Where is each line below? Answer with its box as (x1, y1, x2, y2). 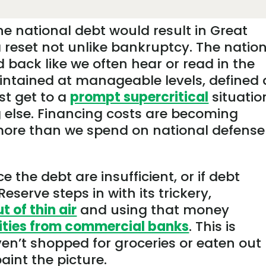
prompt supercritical (70, 87, 209, 106)
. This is (189, 217, 236, 236)
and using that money (77, 200, 230, 219)
